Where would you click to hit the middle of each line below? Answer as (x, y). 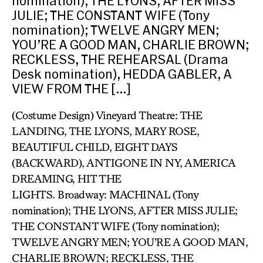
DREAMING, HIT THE (67, 178)
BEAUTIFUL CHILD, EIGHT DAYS (95, 147)
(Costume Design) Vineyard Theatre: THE (107, 115)
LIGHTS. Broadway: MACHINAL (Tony (105, 194)
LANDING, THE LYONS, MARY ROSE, (105, 131)
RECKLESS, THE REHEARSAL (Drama (120, 59)
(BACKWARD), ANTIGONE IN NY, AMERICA (124, 163)
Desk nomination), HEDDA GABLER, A (122, 74)
